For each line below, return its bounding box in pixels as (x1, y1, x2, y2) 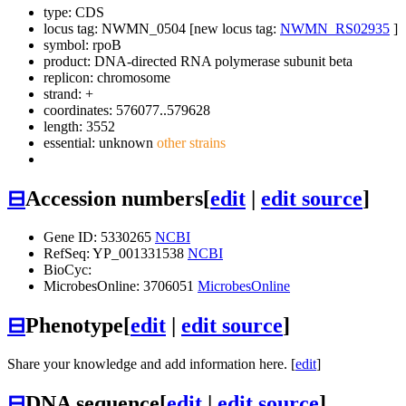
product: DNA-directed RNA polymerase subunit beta (43, 53, 353, 70)
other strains (153, 135, 226, 151)
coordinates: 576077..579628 (43, 102, 210, 119)
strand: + (43, 86, 93, 102)
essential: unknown (43, 135, 153, 151)
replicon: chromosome (43, 70, 170, 86)
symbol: (43, 37, 92, 53)
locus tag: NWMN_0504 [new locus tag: (43, 21, 280, 37)
